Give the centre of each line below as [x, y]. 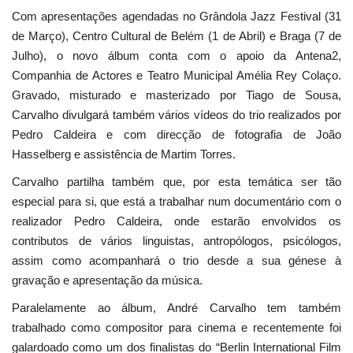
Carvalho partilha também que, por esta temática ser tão [176, 182]
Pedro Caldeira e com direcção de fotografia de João [176, 135]
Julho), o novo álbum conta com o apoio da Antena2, [176, 56]
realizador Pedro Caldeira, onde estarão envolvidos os [176, 221]
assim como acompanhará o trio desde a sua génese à [176, 261]
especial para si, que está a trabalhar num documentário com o [176, 202]
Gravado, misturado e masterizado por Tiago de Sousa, [176, 95]
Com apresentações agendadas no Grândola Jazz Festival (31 [176, 17]
